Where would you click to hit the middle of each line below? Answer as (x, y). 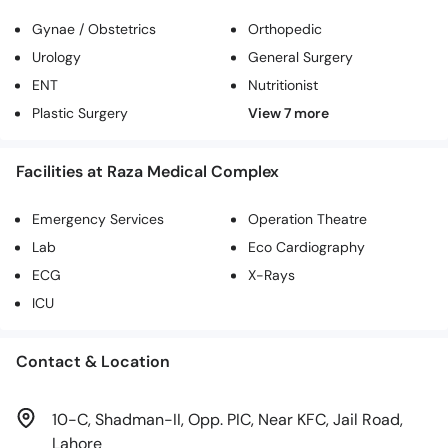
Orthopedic (285, 29)
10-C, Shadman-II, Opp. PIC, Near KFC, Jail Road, (227, 419)
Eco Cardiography (306, 247)
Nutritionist (283, 85)
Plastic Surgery (80, 113)
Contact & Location (93, 361)
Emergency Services (98, 219)
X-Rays (271, 275)
